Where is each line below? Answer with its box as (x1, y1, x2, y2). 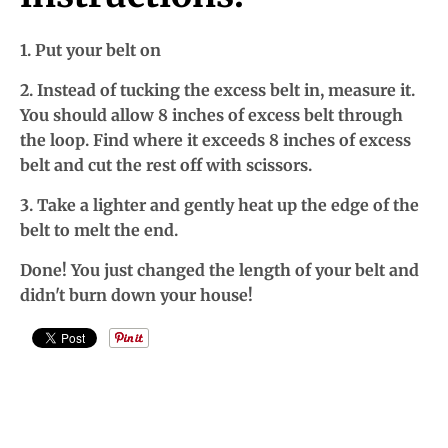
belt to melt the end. (20, 220, 182, 241)
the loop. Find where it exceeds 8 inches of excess (20, 130, 411, 151)
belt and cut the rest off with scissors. (20, 155, 316, 176)
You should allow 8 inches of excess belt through (20, 105, 403, 126)
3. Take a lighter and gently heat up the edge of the (20, 195, 419, 216)
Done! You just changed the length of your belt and (20, 260, 419, 281)
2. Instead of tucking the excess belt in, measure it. (20, 80, 415, 101)
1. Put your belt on (20, 40, 161, 61)
